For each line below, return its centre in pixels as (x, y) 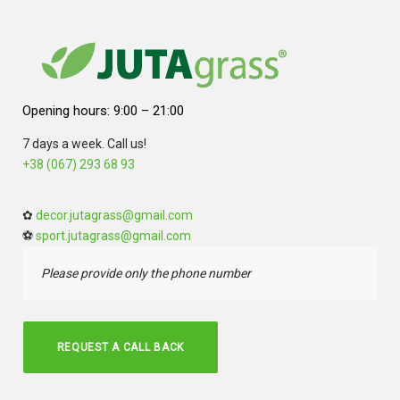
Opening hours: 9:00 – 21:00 (103, 111)
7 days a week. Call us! (84, 144)
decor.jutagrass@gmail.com (114, 215)
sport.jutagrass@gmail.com (113, 236)
